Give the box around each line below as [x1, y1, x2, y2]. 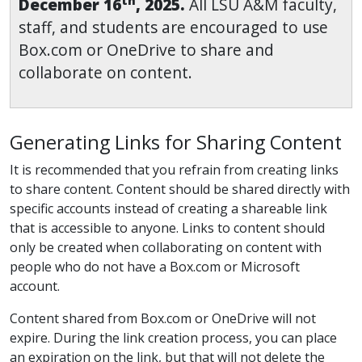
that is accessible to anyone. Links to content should [10, 219, 325, 237]
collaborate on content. [19, 61, 192, 83]
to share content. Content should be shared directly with [10, 180, 350, 198]
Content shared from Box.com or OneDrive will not [10, 309, 316, 327]
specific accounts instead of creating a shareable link [10, 200, 327, 217]
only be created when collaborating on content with [10, 238, 322, 256]
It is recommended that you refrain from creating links [10, 161, 339, 179]
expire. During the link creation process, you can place [10, 329, 337, 347]
